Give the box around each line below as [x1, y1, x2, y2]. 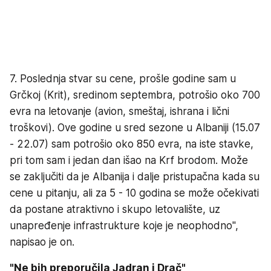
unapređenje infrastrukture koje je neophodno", [10, 220, 238, 232]
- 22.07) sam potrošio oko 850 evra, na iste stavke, [10, 138, 253, 151]
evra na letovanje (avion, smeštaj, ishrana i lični [10, 105, 229, 118]
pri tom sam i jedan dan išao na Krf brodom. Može [10, 154, 248, 167]
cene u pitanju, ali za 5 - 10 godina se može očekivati [10, 187, 259, 200]
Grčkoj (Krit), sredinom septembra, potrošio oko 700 [10, 89, 260, 102]
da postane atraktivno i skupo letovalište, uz [10, 203, 220, 216]
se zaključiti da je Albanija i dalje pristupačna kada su [10, 171, 260, 183]
